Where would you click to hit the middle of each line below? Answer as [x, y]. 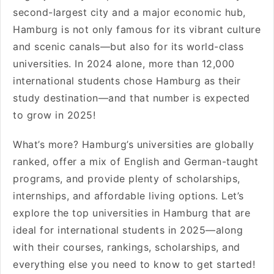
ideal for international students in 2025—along [128, 230]
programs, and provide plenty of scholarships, [127, 179]
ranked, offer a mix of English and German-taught [135, 161]
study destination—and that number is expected [131, 98]
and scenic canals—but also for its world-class [128, 46]
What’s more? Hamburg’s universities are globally [133, 144]
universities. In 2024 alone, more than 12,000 [124, 64]
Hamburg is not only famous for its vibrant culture [137, 29]
